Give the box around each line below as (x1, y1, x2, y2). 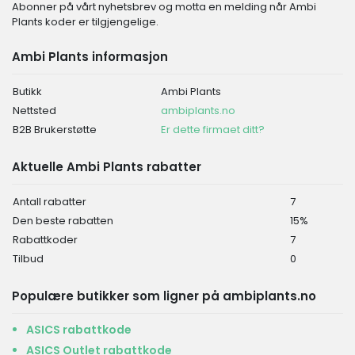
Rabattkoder (13, 232, 78, 247)
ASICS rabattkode (26, 322, 132, 338)
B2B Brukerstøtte (13, 122, 97, 137)
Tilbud (13, 251, 44, 266)
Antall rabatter (13, 194, 86, 209)
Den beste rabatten (13, 213, 113, 228)
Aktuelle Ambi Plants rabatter (12, 158, 201, 175)
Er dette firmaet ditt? (161, 122, 265, 137)
